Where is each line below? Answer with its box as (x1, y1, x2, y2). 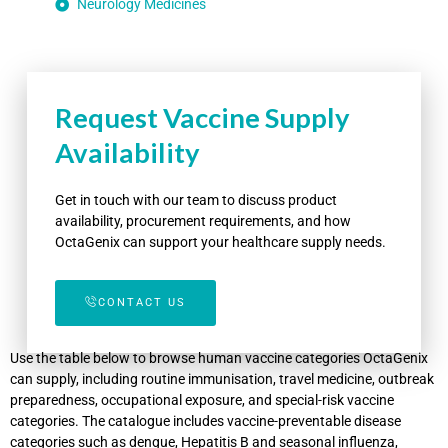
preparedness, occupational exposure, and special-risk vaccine (10, 391, 394, 408)
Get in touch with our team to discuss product (54, 191, 337, 208)
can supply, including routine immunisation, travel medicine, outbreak (10, 370, 434, 387)
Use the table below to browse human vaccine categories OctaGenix (10, 349, 428, 366)
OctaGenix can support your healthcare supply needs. (54, 233, 386, 250)
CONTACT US (97, 295, 186, 309)
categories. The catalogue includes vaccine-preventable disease (10, 412, 401, 429)
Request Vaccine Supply (54, 100, 350, 134)
